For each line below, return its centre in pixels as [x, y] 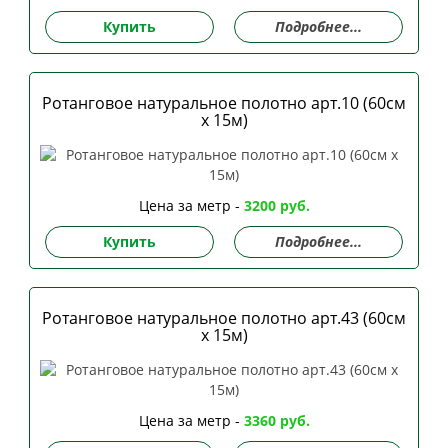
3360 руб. [276, 420]
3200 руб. [276, 205]
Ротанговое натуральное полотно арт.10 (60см [224, 102]
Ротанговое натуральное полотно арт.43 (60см [224, 317]
